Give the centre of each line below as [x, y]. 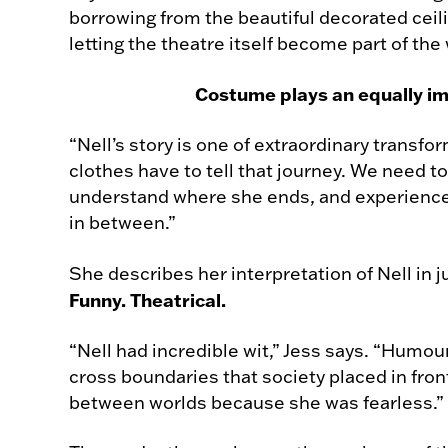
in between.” [122, 222]
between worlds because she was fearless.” [256, 402]
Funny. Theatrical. [147, 300]
